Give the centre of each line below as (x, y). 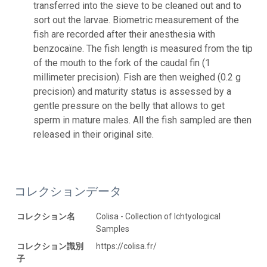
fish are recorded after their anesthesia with (124, 34)
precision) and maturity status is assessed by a (132, 91)
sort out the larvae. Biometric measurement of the (136, 20)
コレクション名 (46, 216)
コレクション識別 (50, 246)
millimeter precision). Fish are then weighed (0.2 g (137, 77)
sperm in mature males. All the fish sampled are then (142, 120)
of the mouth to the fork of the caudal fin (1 (122, 63)
